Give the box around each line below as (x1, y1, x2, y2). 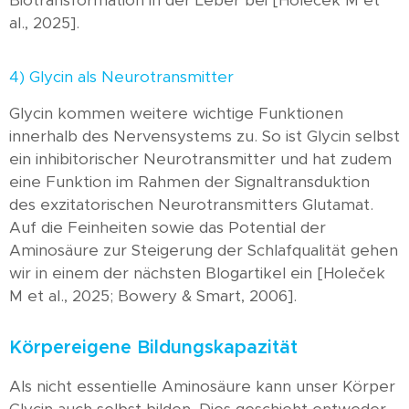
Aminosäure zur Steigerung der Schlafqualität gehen (9, 242, 398, 258)
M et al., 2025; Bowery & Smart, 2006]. (9, 288, 297, 304)
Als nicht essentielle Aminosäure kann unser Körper (9, 379, 395, 395)
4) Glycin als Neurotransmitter (9, 69, 234, 86)
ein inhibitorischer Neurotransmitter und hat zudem (9, 151, 392, 167)
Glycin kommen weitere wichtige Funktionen (9, 105, 343, 121)
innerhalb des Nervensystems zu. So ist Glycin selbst (9, 128, 400, 144)
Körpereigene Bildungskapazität (9, 339, 298, 358)
